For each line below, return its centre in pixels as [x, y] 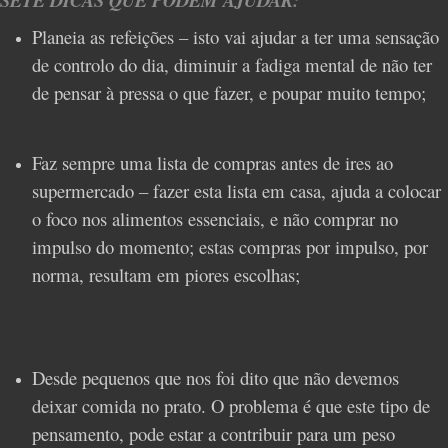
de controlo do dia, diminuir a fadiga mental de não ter [232, 65]
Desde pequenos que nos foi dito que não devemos [215, 377]
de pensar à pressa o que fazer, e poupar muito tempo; [229, 93]
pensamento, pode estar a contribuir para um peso [213, 433]
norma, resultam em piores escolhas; [166, 275]
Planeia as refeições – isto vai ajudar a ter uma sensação [235, 37]
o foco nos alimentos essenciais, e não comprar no [215, 219]
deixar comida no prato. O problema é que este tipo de [231, 405]
